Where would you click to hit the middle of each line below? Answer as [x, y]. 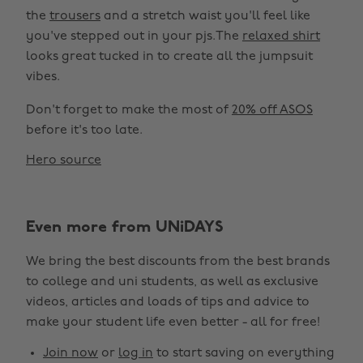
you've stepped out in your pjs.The [134, 36]
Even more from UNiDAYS [125, 228]
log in [136, 353]
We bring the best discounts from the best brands [178, 262]
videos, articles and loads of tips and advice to [168, 302]
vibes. [43, 77]
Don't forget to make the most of [129, 110]
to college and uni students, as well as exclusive [172, 282]
